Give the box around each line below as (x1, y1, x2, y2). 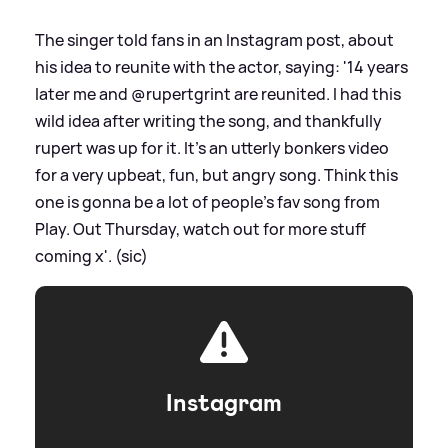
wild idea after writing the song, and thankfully (35, 109, 382, 132)
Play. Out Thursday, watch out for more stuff (35, 217, 366, 240)
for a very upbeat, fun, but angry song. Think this (35, 163, 398, 186)
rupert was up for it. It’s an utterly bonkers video (35, 136, 389, 159)
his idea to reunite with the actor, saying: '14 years (35, 55, 408, 78)
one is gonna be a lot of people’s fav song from (35, 190, 380, 213)
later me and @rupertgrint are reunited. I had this (35, 82, 401, 105)
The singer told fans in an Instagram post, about (35, 28, 394, 51)
